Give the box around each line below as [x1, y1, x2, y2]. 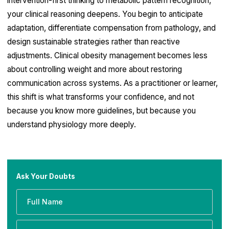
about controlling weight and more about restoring [7, 64, 182, 75]
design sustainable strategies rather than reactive [7, 37, 180, 47]
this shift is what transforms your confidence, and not [7, 92, 194, 102]
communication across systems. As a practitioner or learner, [7, 78, 218, 88]
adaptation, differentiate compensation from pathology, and [7, 23, 216, 33]
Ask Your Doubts [16, 172, 75, 180]
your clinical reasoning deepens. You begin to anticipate [7, 9, 203, 19]
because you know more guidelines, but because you [7, 106, 196, 116]
